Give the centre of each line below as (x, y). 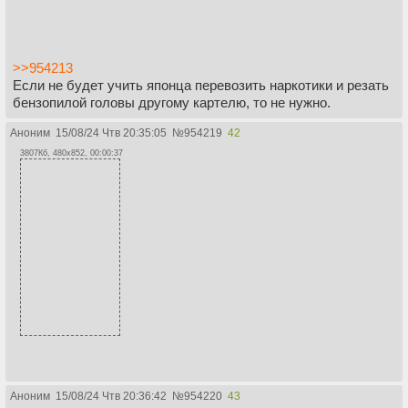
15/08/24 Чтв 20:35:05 (111, 133)
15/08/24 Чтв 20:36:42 (111, 397)
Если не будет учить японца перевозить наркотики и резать (201, 86)
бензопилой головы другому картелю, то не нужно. (172, 103)
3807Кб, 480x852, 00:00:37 (71, 153)
